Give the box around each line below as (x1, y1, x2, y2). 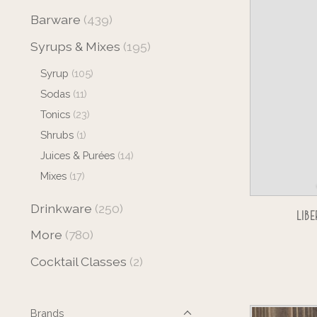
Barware (30, 12, 81, 28)
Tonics (40, 108, 70, 120)
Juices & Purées (40, 149, 115, 161)
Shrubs (40, 128, 74, 141)
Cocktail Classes (30, 253, 127, 269)
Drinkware (30, 201, 92, 217)
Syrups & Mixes (30, 38, 120, 54)
